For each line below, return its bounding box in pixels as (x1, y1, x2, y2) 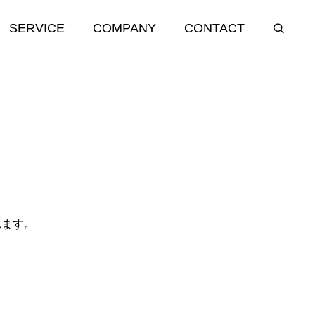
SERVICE (9, 21, 65, 35)
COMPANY (93, 21, 156, 35)
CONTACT (184, 21, 245, 35)
